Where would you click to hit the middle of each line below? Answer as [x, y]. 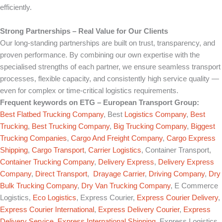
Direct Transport [61, 174]
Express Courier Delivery [177, 198]
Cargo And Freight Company [117, 139]
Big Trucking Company [150, 127]
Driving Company [177, 174]
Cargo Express [191, 139]
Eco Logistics [55, 198]
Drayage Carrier [119, 174]
